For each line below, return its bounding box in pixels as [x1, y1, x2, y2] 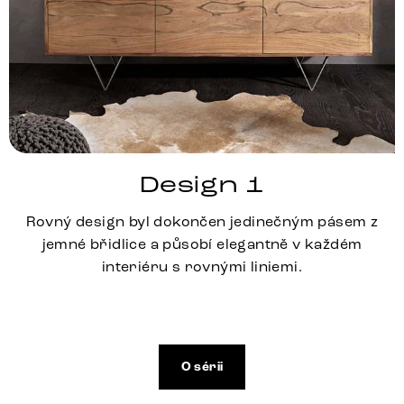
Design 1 [139, 170, 265, 199]
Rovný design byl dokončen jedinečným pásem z [25, 212, 379, 230]
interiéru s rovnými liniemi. [101, 257, 303, 275]
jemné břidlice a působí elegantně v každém [41, 234, 363, 252]
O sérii [180, 358, 224, 375]
